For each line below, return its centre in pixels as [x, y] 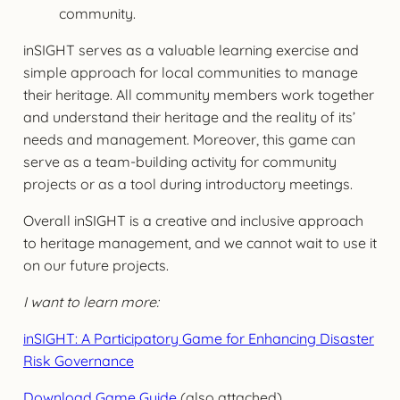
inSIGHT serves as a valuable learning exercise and [191, 50]
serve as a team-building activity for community [179, 161]
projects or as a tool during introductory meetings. [187, 183]
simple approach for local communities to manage [190, 72]
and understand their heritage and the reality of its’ [189, 117]
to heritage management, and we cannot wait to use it [200, 242]
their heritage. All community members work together [198, 94]
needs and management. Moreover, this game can [189, 139]
